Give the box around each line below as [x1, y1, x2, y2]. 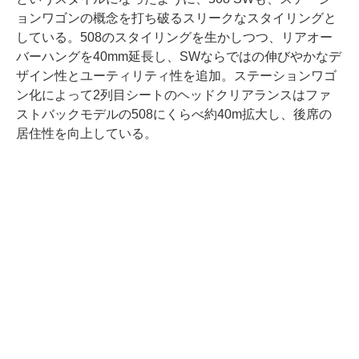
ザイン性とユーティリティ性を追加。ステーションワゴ [16, 69, 337, 83]
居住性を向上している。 [16, 127, 157, 141]
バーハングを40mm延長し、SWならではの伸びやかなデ [16, 50, 341, 64]
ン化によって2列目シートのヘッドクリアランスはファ [16, 88, 331, 103]
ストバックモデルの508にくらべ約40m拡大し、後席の [16, 107, 332, 122]
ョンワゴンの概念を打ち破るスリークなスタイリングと [16, 11, 337, 26]
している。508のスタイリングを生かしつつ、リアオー [16, 30, 333, 45]
